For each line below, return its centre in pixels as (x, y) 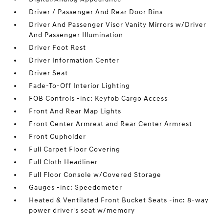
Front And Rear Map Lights (75, 111)
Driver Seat (49, 73)
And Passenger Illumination (76, 35)
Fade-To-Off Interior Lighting (80, 86)
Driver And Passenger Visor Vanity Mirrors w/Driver (118, 24)
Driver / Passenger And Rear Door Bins (96, 12)
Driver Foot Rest (58, 47)
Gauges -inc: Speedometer (76, 187)
